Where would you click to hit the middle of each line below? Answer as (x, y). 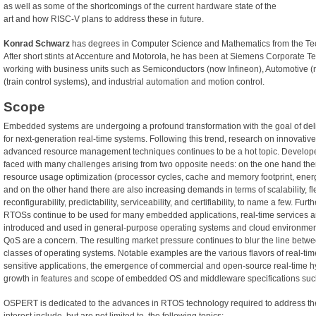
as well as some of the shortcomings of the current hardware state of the (140, 7)
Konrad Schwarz (38, 44)
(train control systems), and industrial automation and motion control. (134, 82)
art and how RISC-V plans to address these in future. (104, 19)
